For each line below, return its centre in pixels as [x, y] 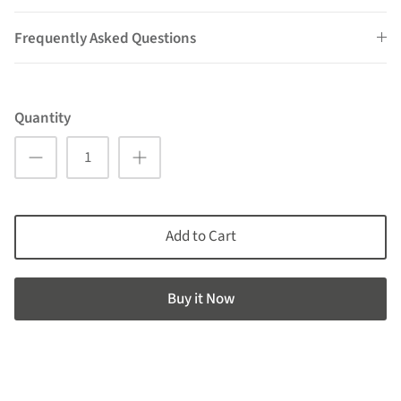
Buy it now [200, 299]
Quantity [43, 118]
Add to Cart [200, 237]
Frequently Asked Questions [105, 38]
